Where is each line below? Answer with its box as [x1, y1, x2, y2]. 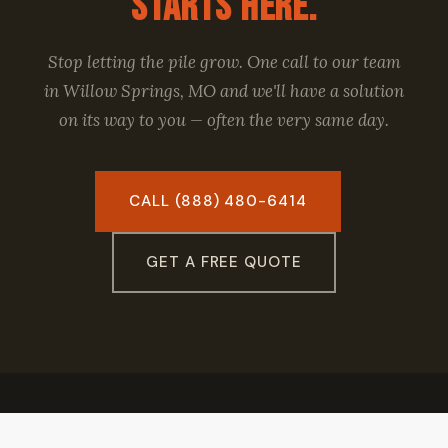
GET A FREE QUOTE [146, 252, 302, 272]
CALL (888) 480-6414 [129, 191, 307, 211]
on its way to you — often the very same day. [59, 109, 389, 131]
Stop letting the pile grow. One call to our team [47, 51, 401, 73]
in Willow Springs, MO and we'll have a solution [44, 80, 404, 102]
